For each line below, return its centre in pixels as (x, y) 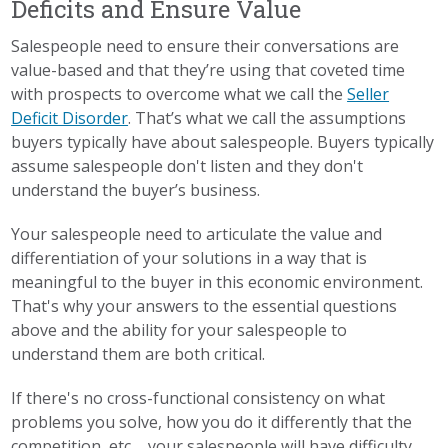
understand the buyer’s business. (138, 189)
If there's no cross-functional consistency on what (198, 397)
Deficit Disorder (70, 117)
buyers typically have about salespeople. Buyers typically (223, 141)
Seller (368, 93)
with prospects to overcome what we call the (179, 93)
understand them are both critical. (140, 353)
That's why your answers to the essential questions (204, 305)
